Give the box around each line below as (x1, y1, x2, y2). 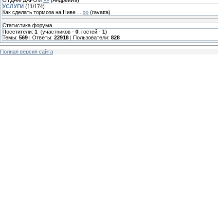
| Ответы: (28, 34, 54, 40)
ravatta (92, 9, 109, 15)
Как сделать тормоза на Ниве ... (2, 9, 81, 15)
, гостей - (78, 28, 102, 35)
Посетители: (2, 28, 35, 35)
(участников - (37, 28, 75, 35)
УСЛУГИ (2, 3, 24, 9)
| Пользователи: (69, 34, 111, 40)
